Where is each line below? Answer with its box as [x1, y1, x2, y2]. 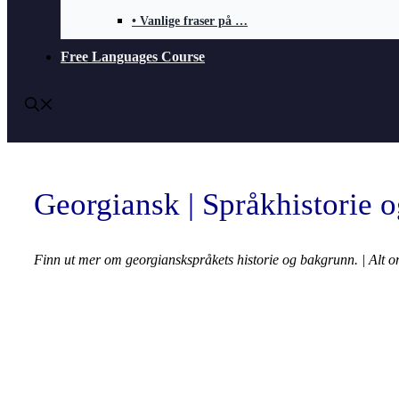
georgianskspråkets [126, 252, 237, 268]
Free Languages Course [61, 49, 205, 64]
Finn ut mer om [34, 252, 126, 268]
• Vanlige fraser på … [132, 14, 248, 28]
